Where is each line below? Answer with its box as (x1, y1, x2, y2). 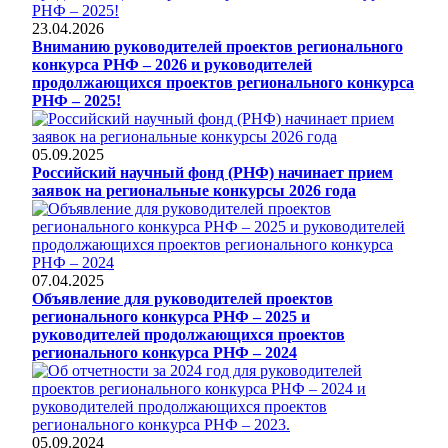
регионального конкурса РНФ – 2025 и (32, 307, 310, 325)
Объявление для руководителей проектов (32, 289, 333, 307)
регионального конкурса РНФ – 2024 (32, 343, 297, 361)
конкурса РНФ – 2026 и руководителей (32, 55, 312, 73)
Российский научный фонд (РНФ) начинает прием (32, 163, 393, 181)
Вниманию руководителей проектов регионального (32, 37, 403, 55)
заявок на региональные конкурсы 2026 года (32, 181, 356, 199)
